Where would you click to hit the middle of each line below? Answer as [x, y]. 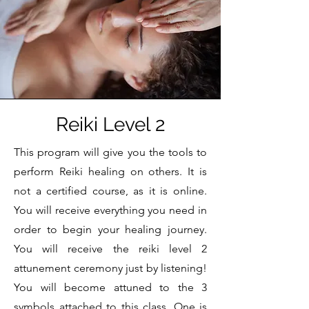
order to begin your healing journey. [110, 230]
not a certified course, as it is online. [110, 191]
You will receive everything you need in [110, 210]
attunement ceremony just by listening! [110, 268]
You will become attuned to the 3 [110, 288]
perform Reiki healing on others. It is [110, 172]
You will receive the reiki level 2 [110, 249]
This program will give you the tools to [110, 152]
